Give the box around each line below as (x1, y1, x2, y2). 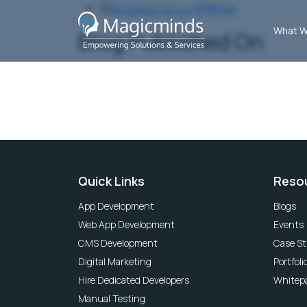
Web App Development (78, 217, 175, 231)
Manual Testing (78, 291, 145, 305)
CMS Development (78, 236, 158, 249)
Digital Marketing (78, 254, 151, 268)
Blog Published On (78, 26, 264, 57)
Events (273, 217, 304, 231)
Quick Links (78, 172, 145, 189)
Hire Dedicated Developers (78, 273, 189, 286)
